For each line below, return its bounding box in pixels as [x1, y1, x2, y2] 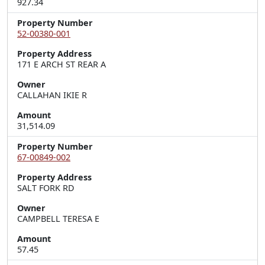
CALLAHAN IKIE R [17, 89, 87, 101]
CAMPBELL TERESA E [17, 213, 99, 224]
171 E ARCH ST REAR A [17, 59, 106, 70]
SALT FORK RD [17, 182, 75, 193]
